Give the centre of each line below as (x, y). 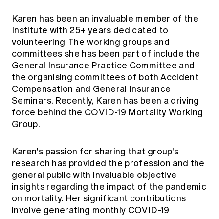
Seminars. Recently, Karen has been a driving (106, 100)
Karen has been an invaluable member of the (105, 18)
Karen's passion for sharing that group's (95, 151)
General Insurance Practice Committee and (103, 65)
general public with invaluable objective (94, 175)
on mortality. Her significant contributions (99, 198)
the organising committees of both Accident (105, 77)
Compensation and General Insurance (91, 89)
